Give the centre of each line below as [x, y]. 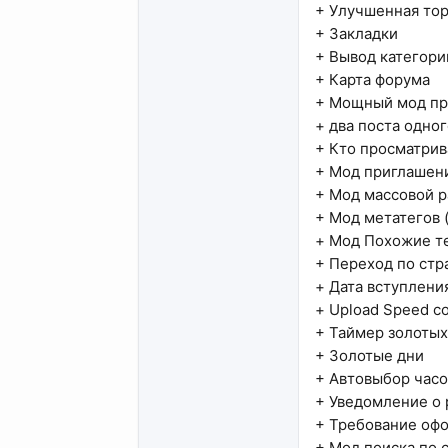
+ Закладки [356, 34]
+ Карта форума [372, 80]
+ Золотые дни [369, 356]
